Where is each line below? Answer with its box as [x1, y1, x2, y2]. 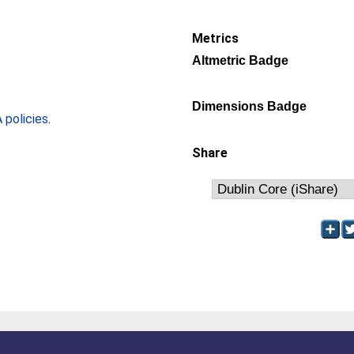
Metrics [192, 31, 239, 46]
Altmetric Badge [192, 54, 288, 67]
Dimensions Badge [192, 100, 307, 113]
